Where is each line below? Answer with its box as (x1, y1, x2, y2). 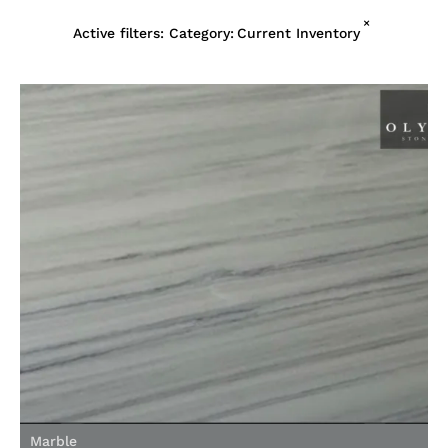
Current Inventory (237, 25, 360, 42)
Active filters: (73, 25, 164, 42)
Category (169, 25, 230, 42)
